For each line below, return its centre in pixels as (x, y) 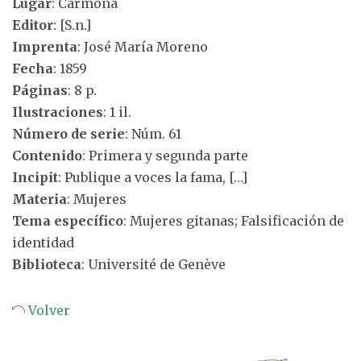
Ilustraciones (58, 112)
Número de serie (68, 134)
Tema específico (68, 221)
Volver (48, 310)
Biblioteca (47, 264)
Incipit (35, 177)
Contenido (47, 156)
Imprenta (45, 47)
